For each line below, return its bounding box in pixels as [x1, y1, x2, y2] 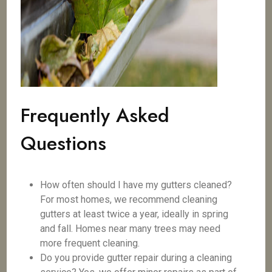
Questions [21, 129, 107, 157]
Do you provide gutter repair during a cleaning [40, 252, 233, 263]
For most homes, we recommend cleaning [40, 194, 218, 205]
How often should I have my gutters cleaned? [40, 179, 233, 191]
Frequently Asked [21, 101, 170, 129]
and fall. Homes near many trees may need [40, 223, 221, 234]
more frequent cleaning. [40, 237, 140, 249]
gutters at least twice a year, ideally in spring [40, 208, 229, 220]
